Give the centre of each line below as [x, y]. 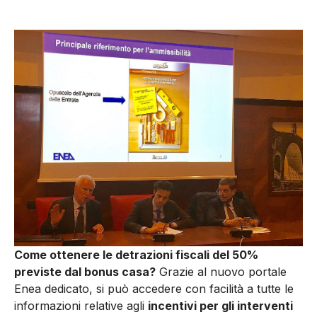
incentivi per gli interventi [220, 305]
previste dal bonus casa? [85, 271]
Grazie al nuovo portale [221, 271]
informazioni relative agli [81, 305]
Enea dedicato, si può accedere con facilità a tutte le [154, 288]
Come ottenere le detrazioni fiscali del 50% [136, 254]
